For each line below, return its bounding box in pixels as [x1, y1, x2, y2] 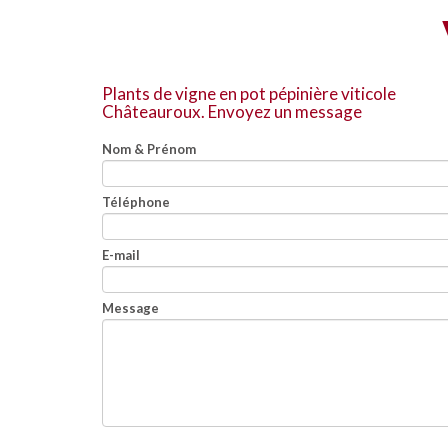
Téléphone [102, 194, 170, 210]
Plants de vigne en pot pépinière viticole [102, 83, 396, 104]
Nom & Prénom [102, 141, 196, 157]
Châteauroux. [102, 101, 208, 122]
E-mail [102, 247, 140, 263]
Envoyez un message [208, 101, 362, 122]
